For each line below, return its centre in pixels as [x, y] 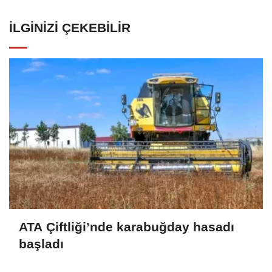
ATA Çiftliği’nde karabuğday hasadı [127, 226]
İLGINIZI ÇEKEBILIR [70, 27]
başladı [41, 243]
